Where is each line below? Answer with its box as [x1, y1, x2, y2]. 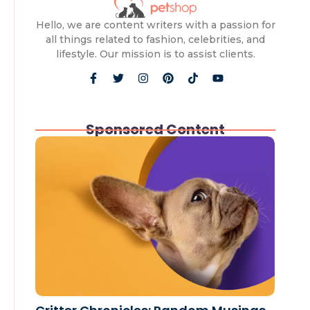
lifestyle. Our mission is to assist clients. [55, 48, 255, 61]
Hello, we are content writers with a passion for [35, 19, 275, 32]
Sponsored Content [86, 120, 225, 140]
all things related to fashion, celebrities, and [46, 33, 265, 46]
